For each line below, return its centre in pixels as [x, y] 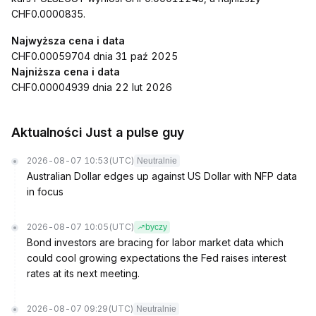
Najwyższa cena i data [68, 41]
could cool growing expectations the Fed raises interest [157, 258]
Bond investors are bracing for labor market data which [155, 242]
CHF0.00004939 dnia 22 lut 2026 [92, 87]
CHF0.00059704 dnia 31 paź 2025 [95, 56]
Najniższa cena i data [66, 72]
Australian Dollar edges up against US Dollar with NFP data [162, 176]
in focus [45, 192]
